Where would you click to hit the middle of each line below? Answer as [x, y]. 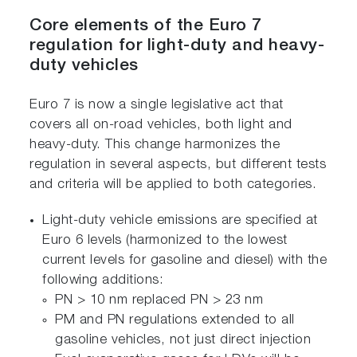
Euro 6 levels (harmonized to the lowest [165, 241]
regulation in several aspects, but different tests [178, 166]
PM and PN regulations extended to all [175, 321]
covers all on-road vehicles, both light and [161, 126]
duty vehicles [84, 67]
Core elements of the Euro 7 [146, 27]
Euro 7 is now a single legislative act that [157, 106]
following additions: [103, 281]
